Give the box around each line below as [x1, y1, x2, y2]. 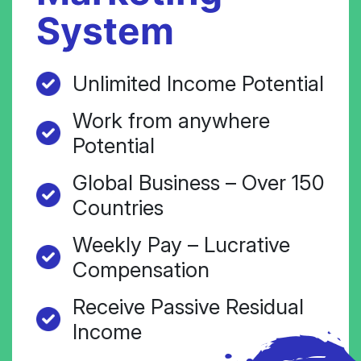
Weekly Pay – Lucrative [73, 232, 290, 258]
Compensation [73, 257, 210, 283]
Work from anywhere [73, 108, 270, 134]
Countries [73, 195, 164, 221]
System [36, 8, 174, 54]
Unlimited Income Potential [73, 71, 324, 97]
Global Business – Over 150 [73, 170, 325, 196]
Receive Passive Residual [73, 294, 304, 320]
